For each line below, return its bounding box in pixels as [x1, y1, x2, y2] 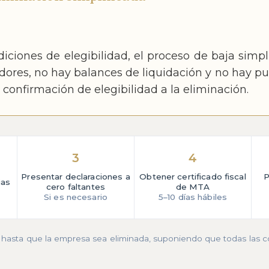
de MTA [176, 182, 210, 192]
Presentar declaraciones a [21, 172, 130, 182]
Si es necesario [43, 192, 108, 202]
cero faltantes [46, 182, 105, 192]
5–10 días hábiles [158, 192, 228, 202]
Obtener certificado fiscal [139, 172, 246, 182]
